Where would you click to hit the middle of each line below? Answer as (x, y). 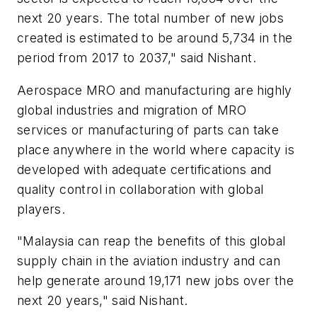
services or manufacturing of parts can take (148, 129)
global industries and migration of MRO (132, 110)
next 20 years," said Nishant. (103, 301)
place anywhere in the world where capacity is (156, 149)
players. (41, 209)
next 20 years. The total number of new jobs (151, 18)
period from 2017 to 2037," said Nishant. (137, 57)
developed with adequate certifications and (144, 169)
